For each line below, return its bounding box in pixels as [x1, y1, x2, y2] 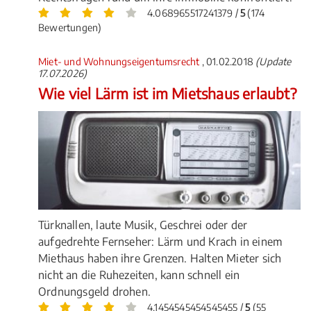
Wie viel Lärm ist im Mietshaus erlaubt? [38, 84, 296, 103]
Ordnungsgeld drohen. [38, 285, 151, 299]
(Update [255, 56, 292, 67]
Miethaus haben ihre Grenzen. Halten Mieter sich [38, 251, 282, 266]
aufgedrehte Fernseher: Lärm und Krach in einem [38, 235, 283, 249]
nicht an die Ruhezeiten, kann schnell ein [38, 268, 240, 283]
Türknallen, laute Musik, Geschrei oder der [38, 218, 248, 233]
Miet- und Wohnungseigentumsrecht [38, 56, 202, 67]
